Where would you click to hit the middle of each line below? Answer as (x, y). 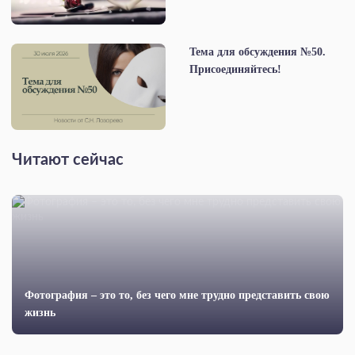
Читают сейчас (68, 160)
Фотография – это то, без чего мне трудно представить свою (177, 296)
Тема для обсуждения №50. (258, 52)
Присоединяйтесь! (235, 69)
